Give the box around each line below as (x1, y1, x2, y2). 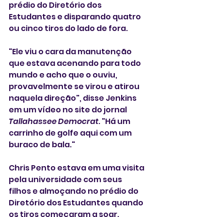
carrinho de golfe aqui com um (9, 127, 133, 139)
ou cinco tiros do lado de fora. (9, 23, 128, 34)
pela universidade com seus (9, 174, 124, 186)
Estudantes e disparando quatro (9, 11, 142, 23)
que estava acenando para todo (9, 58, 142, 69)
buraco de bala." (9, 139, 75, 151)
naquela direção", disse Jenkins (9, 93, 138, 104)
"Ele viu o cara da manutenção (9, 46, 133, 58)
